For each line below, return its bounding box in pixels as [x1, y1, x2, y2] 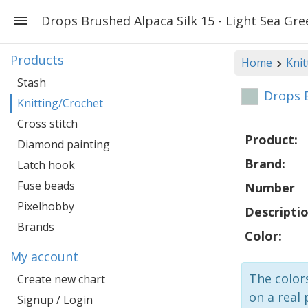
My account [10, 248, 78, 265]
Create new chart [17, 272, 105, 287]
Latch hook [17, 157, 75, 173]
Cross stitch [17, 116, 78, 131]
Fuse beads [17, 178, 75, 193]
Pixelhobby [17, 199, 74, 214]
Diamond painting [17, 137, 110, 152]
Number [245, 179, 295, 196]
